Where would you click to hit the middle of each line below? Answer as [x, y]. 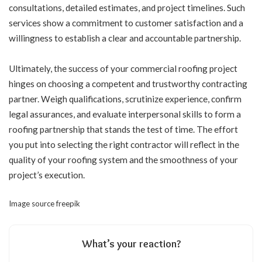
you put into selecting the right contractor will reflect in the [124, 144]
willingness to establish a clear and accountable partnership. [126, 38]
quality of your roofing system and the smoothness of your [123, 159]
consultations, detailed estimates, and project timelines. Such [127, 8]
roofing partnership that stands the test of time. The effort [123, 129]
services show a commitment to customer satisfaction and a [126, 23]
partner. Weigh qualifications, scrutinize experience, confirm [125, 99]
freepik [68, 204]
